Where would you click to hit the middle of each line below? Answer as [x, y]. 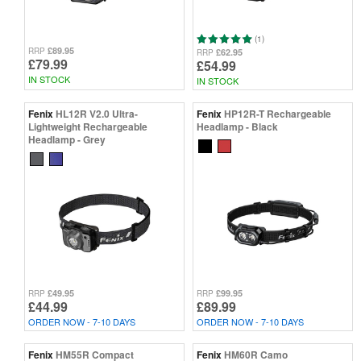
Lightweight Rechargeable [88, 127]
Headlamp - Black [237, 127]
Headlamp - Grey [67, 140]
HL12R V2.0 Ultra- [97, 114]
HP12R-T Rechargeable [278, 114]
